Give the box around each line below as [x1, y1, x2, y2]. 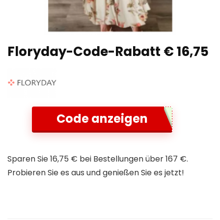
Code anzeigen [56, 110, 148, 127]
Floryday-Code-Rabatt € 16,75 [7, 43, 209, 60]
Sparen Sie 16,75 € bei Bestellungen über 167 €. [7, 153, 188, 165]
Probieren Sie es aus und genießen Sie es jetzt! [7, 167, 184, 178]
